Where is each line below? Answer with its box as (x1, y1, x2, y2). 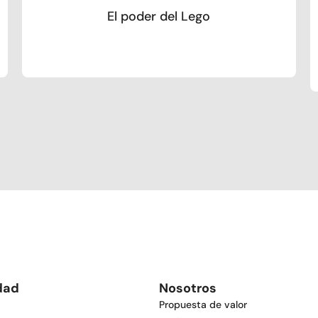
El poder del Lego (107, 8, 211, 26)
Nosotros (159, 280, 216, 297)
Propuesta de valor (159, 298, 247, 312)
